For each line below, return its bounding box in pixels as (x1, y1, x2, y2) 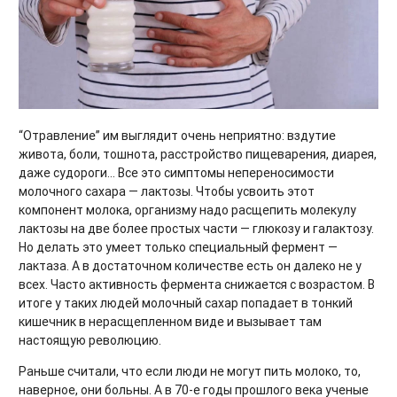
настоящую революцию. (19, 331, 161, 348)
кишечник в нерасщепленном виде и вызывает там (19, 313, 322, 330)
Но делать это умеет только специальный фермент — (19, 238, 338, 255)
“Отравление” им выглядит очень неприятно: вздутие (19, 127, 336, 144)
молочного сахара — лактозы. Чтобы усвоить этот (19, 183, 315, 199)
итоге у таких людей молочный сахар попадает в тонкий (19, 294, 353, 311)
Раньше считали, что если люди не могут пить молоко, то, (19, 362, 361, 379)
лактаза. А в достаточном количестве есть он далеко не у (19, 257, 362, 274)
